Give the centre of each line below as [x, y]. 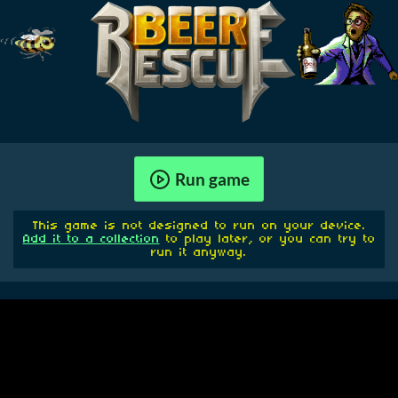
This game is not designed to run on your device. [199, 226]
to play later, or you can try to [267, 239]
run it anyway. [199, 252]
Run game [212, 179]
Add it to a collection [91, 239]
